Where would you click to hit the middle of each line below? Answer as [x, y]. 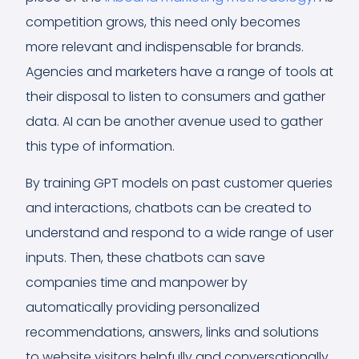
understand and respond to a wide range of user [179, 232]
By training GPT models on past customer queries [179, 183]
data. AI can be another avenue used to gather [174, 121]
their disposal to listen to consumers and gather [175, 96]
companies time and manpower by [137, 282]
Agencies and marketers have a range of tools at [179, 71]
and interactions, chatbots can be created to [169, 208]
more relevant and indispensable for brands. [165, 46]
